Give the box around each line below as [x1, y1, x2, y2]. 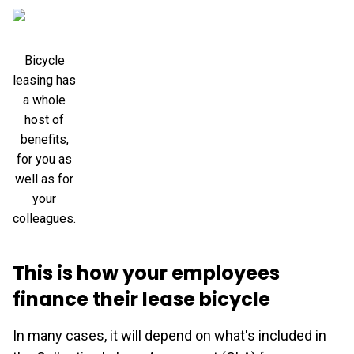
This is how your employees [13, 259, 280, 286]
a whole [23, 92, 66, 107]
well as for [15, 171, 73, 186]
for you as [17, 151, 72, 167]
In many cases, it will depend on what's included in [13, 326, 326, 344]
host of [24, 111, 64, 127]
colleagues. [13, 210, 76, 226]
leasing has [13, 72, 76, 88]
